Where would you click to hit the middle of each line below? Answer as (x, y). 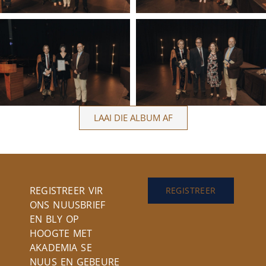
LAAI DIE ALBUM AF (133, 117)
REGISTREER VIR (66, 190)
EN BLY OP (54, 219)
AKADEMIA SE (61, 247)
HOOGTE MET (61, 233)
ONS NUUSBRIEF (68, 205)
